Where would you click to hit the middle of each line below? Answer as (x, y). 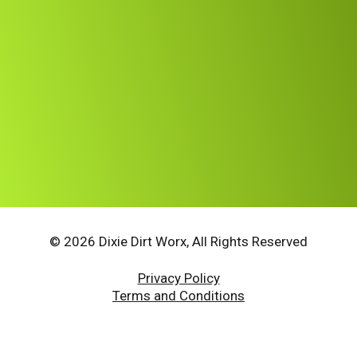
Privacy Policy (178, 278)
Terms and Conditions (178, 295)
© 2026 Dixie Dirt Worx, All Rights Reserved (178, 241)
